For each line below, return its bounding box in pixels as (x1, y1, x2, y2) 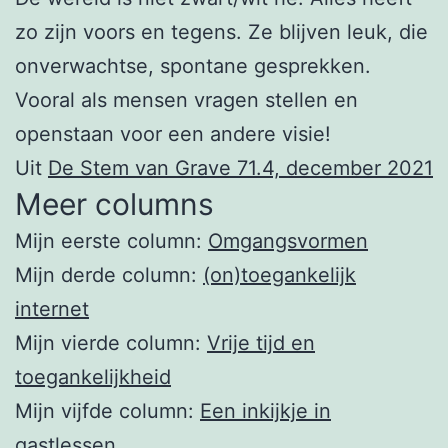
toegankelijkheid (15, 365, 171, 390)
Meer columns (15, 186, 214, 223)
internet (15, 297, 89, 322)
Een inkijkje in (200, 399, 331, 424)
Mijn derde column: (15, 263, 203, 288)
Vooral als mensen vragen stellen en (15, 88, 384, 113)
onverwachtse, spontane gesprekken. (15, 54, 371, 79)
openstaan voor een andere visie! (15, 122, 331, 147)
